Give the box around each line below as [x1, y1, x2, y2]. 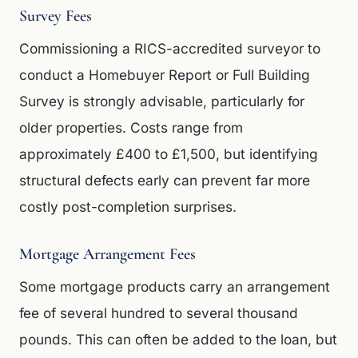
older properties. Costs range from [19, 119, 243, 136]
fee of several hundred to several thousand [19, 304, 298, 321]
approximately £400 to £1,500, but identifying [19, 145, 318, 162]
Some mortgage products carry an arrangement [19, 278, 330, 295]
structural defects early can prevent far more [19, 172, 310, 189]
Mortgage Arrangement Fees [19, 245, 196, 264]
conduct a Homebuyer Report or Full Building [19, 66, 310, 83]
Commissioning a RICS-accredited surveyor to [19, 40, 320, 57]
